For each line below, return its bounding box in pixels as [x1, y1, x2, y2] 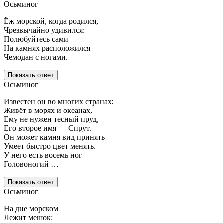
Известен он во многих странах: [4, 97, 113, 106]
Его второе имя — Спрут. [4, 124, 91, 133]
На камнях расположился [4, 44, 90, 53]
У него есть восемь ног [4, 151, 82, 160]
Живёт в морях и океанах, [4, 106, 92, 115]
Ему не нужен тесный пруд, [4, 115, 99, 124]
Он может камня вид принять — [4, 133, 114, 142]
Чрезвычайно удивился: [4, 26, 85, 35]
